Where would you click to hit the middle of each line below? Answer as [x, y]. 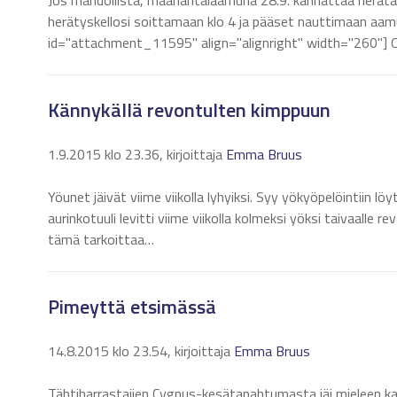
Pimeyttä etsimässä [132, 307]
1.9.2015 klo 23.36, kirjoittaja [137, 154]
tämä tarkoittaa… [101, 239]
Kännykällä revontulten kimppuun [189, 110]
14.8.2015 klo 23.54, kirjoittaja [141, 351]
